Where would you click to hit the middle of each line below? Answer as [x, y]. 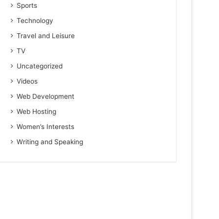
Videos [27, 81]
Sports [27, 5]
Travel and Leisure [46, 36]
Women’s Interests [46, 127]
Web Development [46, 96]
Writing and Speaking [50, 142]
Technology [35, 21]
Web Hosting [37, 111]
